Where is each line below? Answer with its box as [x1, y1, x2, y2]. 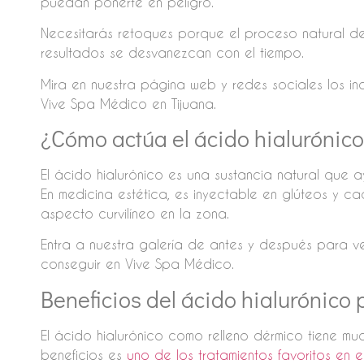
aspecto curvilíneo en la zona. [40, 206, 229, 222]
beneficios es [40, 346, 127, 362]
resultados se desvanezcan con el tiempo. [40, 45, 304, 61]
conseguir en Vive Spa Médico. [40, 256, 234, 272]
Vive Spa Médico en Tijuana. [40, 95, 216, 111]
